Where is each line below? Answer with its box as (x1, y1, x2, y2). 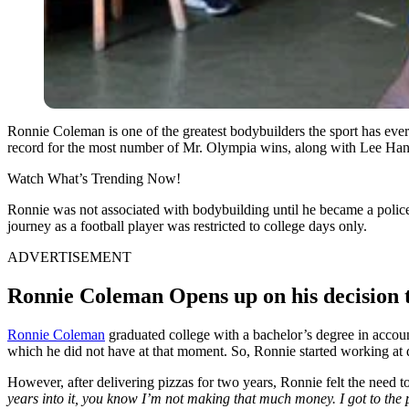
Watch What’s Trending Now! (7, 170, 181, 186)
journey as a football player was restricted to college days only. (7, 217, 367, 234)
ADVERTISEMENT (7, 248, 131, 265)
